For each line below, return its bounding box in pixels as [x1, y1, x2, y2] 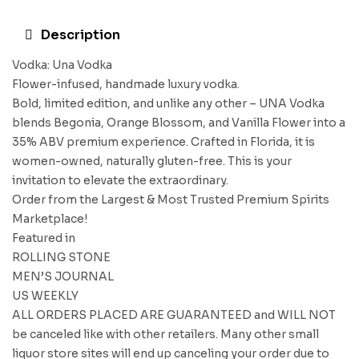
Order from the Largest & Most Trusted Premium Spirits [12, 192, 329, 207]
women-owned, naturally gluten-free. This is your [12, 154, 292, 168]
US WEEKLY [12, 288, 79, 303]
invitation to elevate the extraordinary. [12, 173, 228, 188]
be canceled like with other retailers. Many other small [12, 327, 319, 341]
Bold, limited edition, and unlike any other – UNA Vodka [12, 96, 325, 111]
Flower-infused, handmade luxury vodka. [12, 77, 244, 91]
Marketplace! [12, 212, 87, 226]
